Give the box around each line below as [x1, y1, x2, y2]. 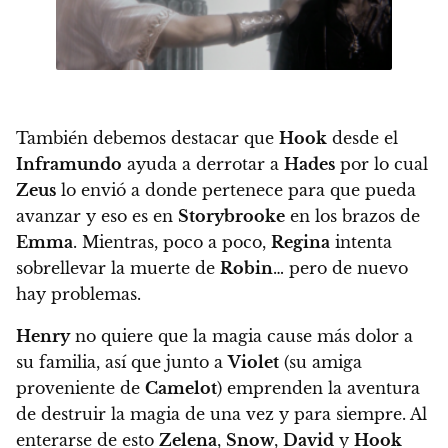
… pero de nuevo [273, 257, 408, 278]
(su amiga [279, 351, 362, 372]
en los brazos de [285, 205, 420, 226]
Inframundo [16, 153, 122, 174]
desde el [327, 127, 398, 148]
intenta [330, 231, 392, 252]
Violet [228, 351, 279, 372]
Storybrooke [178, 205, 285, 226]
